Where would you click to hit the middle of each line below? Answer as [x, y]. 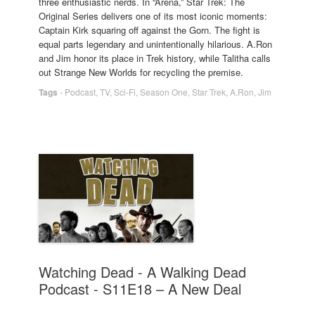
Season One [164, 92]
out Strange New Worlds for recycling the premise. [141, 72]
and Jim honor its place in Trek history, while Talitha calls [155, 58]
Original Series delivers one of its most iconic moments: [153, 16]
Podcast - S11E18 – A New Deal [140, 289]
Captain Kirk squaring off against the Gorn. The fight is [149, 30]
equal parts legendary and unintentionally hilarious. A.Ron [155, 44]
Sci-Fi [125, 92]
